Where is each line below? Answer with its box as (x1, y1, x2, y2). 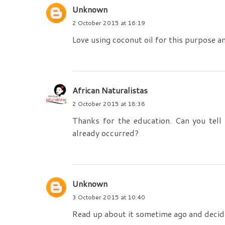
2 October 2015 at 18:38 (72, 99, 145, 108)
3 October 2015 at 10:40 (72, 193, 145, 202)
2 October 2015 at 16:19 (72, 19, 145, 28)
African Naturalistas (72, 84, 148, 96)
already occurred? (72, 127, 139, 139)
